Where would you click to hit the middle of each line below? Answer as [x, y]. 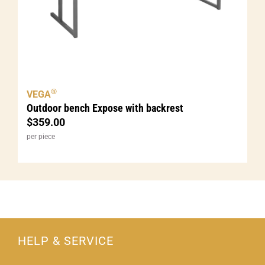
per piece [41, 137]
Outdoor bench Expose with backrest [105, 108]
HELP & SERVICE [65, 241]
